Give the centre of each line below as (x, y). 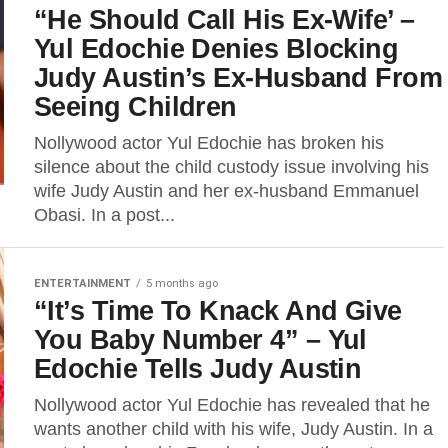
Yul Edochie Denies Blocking (216, 48)
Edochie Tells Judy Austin (198, 368)
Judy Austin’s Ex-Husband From (238, 77)
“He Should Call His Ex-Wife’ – (224, 19)
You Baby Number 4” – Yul (200, 339)
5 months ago (182, 283)
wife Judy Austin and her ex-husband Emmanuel (226, 191)
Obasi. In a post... (104, 215)
